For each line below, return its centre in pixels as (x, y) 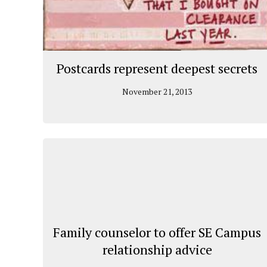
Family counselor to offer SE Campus (157, 232)
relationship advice (157, 249)
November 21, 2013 (157, 91)
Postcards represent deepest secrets (157, 68)
